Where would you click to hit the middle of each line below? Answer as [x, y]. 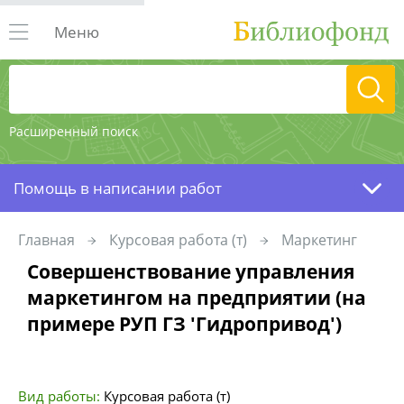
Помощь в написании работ [118, 188]
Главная [46, 240]
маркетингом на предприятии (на [197, 298]
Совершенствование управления [191, 271]
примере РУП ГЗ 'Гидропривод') [184, 324]
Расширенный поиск [73, 131]
